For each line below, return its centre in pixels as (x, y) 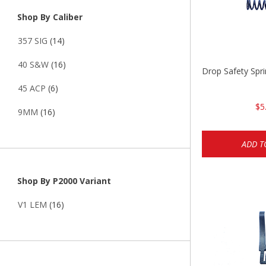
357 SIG (33, 41)
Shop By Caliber (49, 17)
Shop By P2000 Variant (63, 181)
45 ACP (32, 88)
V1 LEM (32, 205)
